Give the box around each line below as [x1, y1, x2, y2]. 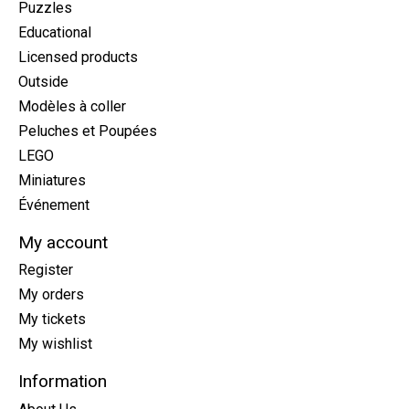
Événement [18, 195, 89, 214]
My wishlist [18, 335, 92, 353]
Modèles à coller [18, 97, 126, 115]
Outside [18, 72, 68, 90]
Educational [18, 23, 91, 41]
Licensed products [18, 47, 138, 66]
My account [18, 231, 108, 253]
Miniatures [18, 171, 86, 189]
